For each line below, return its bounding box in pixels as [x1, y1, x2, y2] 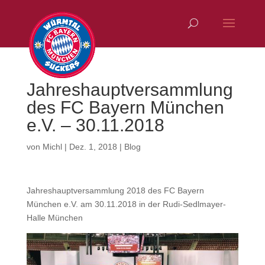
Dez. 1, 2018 [69, 142, 117, 151]
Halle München [26, 213, 83, 222]
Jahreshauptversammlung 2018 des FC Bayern [26, 186, 204, 195]
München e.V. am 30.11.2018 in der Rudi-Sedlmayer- [26, 199, 226, 209]
